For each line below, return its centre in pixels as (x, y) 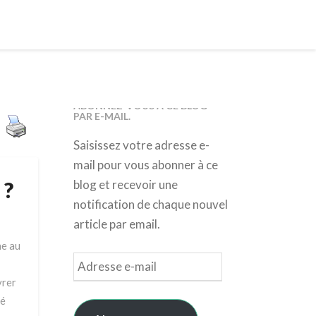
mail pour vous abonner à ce (145, 165)
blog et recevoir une (125, 184)
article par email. (116, 224)
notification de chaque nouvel (150, 204)
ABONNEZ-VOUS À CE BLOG (140, 105)
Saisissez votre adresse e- (141, 145)
